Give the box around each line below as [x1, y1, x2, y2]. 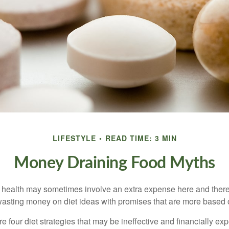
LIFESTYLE [52, 133, 96, 143]
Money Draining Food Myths [14, 155, 215, 171]
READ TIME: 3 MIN [105, 133, 177, 143]
